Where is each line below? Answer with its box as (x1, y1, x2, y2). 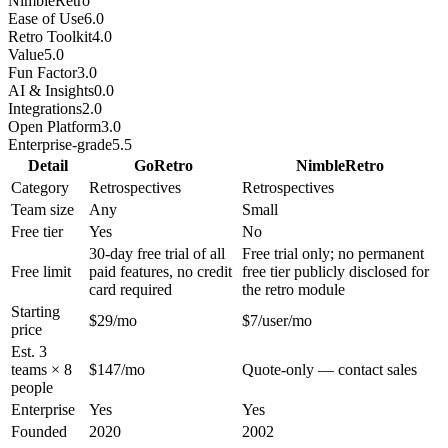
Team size (11, 201, 74, 219)
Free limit (11, 263, 71, 281)
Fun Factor (8, 64, 77, 82)
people (11, 379, 53, 397)
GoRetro (134, 157, 193, 175)
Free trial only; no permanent (242, 245, 424, 263)
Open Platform (8, 118, 101, 136)
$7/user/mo (242, 312, 312, 330)
